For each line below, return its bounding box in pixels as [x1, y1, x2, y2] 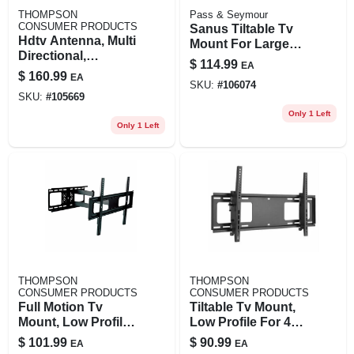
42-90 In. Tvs [189, 51, 265, 66]
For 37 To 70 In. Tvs [17, 330, 134, 344]
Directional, [17, 48, 86, 62]
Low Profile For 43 [189, 314, 298, 329]
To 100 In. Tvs [189, 330, 272, 344]
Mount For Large [189, 36, 289, 51]
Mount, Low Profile [17, 314, 130, 329]
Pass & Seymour [189, 9, 268, 21]
